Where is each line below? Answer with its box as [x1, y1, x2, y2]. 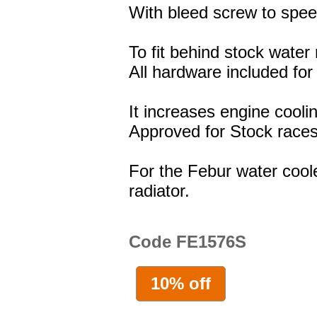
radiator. [129, 181, 190, 201]
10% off [151, 273, 211, 293]
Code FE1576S [129, 232, 246, 252]
